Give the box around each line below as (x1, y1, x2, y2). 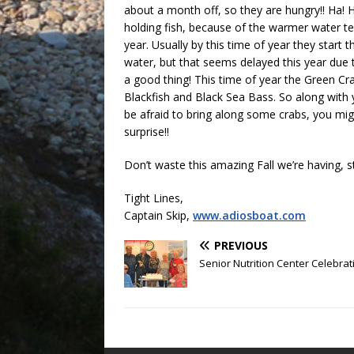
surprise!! (124, 124, 169, 140)
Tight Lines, (124, 190, 183, 206)
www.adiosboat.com (193, 208, 306, 224)
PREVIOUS (214, 238, 268, 254)
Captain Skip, (124, 208, 193, 224)
